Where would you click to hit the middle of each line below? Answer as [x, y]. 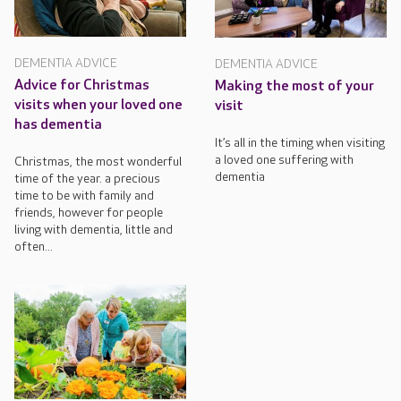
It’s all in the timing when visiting [300, 143]
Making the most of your [294, 87]
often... [34, 247]
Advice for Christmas [82, 86]
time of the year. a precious [87, 179]
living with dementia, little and [94, 230]
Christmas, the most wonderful [98, 162]
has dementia [58, 125]
